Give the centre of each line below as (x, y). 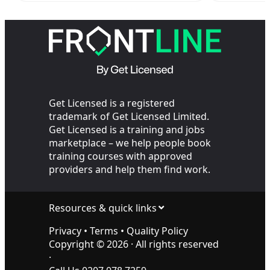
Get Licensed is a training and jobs (127, 129)
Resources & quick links (103, 208)
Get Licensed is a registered (112, 103)
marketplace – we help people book (130, 143)
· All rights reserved (174, 244)
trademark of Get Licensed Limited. (129, 116)
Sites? (42, 15)
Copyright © (78, 244)
